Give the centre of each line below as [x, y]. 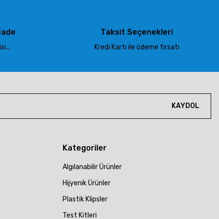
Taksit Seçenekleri [137, 32]
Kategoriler [85, 148]
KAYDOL [186, 106]
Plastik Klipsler [85, 199]
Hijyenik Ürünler [87, 183]
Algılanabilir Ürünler [92, 167]
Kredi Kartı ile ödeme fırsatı [137, 47]
